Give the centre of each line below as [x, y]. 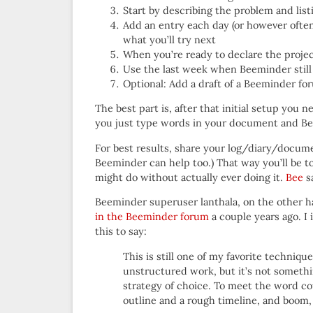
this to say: [121, 232]
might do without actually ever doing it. [190, 177]
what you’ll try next [169, 39]
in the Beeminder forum [152, 217]
